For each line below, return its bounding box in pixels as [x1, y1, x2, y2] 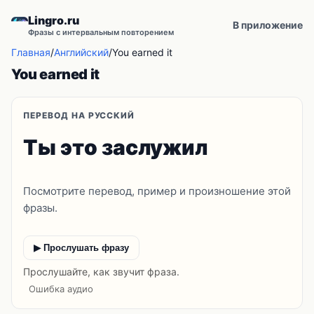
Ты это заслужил [23, 135, 207, 160]
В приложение [233, 19, 303, 31]
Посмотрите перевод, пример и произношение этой [23, 184, 291, 198]
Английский [54, 46, 109, 58]
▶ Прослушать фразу [34, 243, 129, 253]
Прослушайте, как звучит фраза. [23, 266, 179, 278]
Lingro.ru [28, 13, 79, 27]
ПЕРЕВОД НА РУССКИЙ [23, 110, 135, 121]
